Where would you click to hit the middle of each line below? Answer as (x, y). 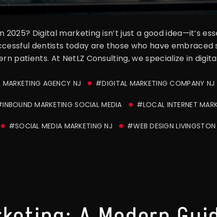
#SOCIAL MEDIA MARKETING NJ (60, 126)
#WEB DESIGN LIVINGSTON (171, 126)
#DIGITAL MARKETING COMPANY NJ (155, 83)
